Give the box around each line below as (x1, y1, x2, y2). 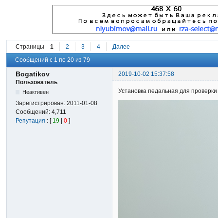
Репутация (16, 117, 46, 124)
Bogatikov (16, 70, 50, 78)
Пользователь (16, 78, 58, 86)
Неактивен (22, 89, 49, 95)
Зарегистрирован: (16, 99, 67, 107)
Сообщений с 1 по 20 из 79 (15, 56, 91, 64)
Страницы (16, 43, 45, 51)
